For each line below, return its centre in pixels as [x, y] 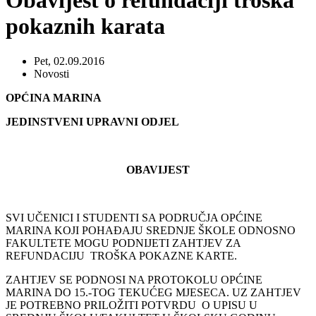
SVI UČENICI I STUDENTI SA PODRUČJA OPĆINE [134, 217]
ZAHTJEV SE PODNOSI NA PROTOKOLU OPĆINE [134, 279]
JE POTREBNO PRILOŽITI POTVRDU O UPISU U [132, 305]
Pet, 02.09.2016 [69, 61]
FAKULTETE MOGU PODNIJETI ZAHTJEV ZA [123, 243]
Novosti [51, 73]
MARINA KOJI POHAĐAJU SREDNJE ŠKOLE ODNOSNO [151, 230]
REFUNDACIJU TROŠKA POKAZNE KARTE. [121, 255]
